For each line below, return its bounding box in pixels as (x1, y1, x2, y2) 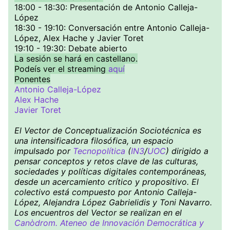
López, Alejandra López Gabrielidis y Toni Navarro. (14, 197, 212, 207)
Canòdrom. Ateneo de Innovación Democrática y (14, 218, 204, 228)
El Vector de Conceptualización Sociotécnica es (14, 125, 201, 136)
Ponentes (14, 74, 50, 84)
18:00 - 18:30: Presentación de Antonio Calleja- (14, 2, 198, 12)
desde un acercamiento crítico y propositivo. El (14, 177, 199, 187)
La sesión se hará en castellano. (14, 53, 138, 64)
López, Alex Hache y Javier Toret (14, 33, 144, 43)
